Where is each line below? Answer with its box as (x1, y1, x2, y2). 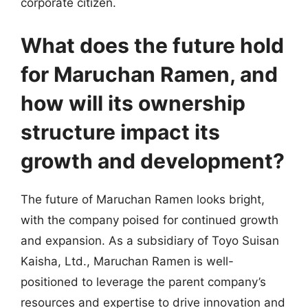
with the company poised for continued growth (21, 212, 278, 227)
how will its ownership (21, 90, 245, 115)
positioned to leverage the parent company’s (21, 274, 266, 289)
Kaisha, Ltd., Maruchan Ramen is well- (21, 254, 234, 268)
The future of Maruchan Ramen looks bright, (21, 192, 265, 206)
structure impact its (21, 119, 220, 144)
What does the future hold (21, 32, 284, 58)
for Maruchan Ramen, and (21, 61, 278, 87)
